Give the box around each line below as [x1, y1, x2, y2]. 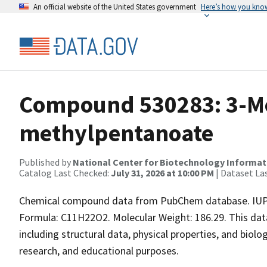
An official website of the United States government [33, 2, 196, 11]
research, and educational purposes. [19, 244, 179, 257]
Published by [19, 156, 73, 168]
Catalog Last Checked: [19, 167, 111, 179]
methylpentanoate [19, 118, 213, 148]
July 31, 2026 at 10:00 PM [111, 167, 214, 179]
